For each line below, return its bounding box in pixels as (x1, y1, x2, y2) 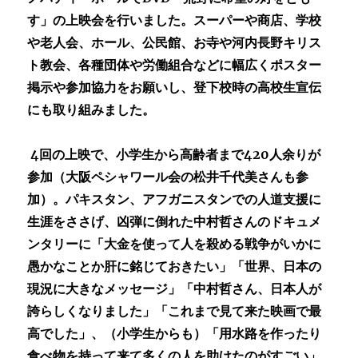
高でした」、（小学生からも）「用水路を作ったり (27, 325, 322, 342)
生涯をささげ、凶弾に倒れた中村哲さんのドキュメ (27, 213, 322, 230)
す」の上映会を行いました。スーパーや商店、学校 (27, 12, 322, 29)
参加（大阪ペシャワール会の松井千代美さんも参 (27, 169, 309, 185)
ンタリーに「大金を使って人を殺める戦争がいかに (27, 236, 322, 253)
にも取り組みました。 (27, 101, 159, 118)
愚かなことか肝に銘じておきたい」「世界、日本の (27, 258, 322, 275)
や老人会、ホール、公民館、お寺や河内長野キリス (27, 34, 322, 51)
